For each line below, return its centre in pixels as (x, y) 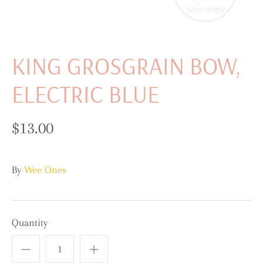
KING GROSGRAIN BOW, (126, 65)
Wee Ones (45, 169)
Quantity (30, 222)
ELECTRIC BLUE (85, 94)
